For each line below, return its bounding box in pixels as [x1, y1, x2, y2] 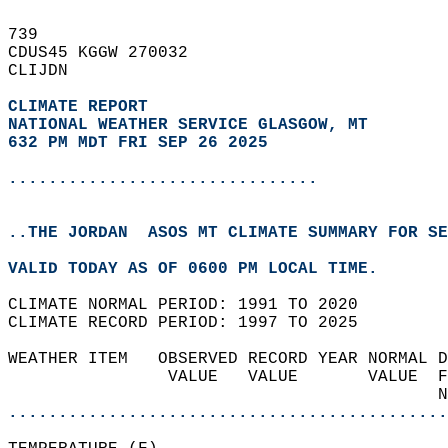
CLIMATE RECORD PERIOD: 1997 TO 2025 [8, 314, 378, 332]
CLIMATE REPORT [8, 98, 158, 116]
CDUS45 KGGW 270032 [8, 44, 208, 62]
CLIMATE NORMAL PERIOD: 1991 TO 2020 [8, 296, 378, 314]
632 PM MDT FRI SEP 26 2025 [8, 134, 268, 152]
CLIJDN [8, 62, 88, 80]
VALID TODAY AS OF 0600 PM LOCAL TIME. [8, 260, 398, 278]
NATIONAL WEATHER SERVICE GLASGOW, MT [8, 116, 368, 134]
